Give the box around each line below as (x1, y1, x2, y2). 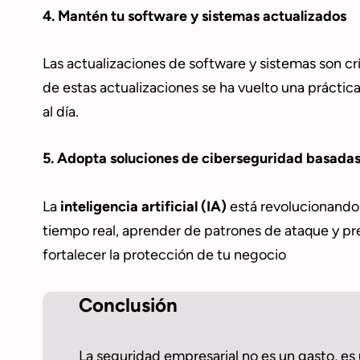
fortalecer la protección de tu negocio (42, 245, 286, 264)
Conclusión (78, 293, 178, 317)
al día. (42, 103, 79, 121)
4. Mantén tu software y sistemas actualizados (42, 7, 346, 26)
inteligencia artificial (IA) (59, 197, 227, 215)
